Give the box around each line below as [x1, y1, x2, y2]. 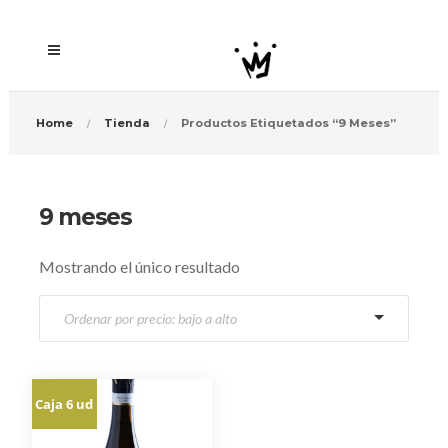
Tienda [103, 115, 150, 130]
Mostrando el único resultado [38, 256, 240, 276]
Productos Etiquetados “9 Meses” [180, 115, 396, 130]
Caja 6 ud [35, 394, 94, 413]
